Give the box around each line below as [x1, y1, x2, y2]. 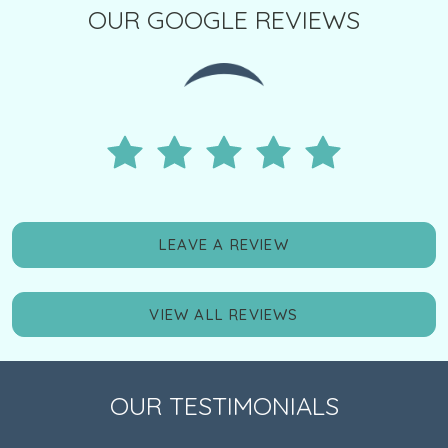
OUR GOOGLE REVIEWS [88, 3, 360, 35]
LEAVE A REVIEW [159, 235, 289, 255]
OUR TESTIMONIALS [109, 390, 339, 422]
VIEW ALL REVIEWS [149, 304, 299, 324]
